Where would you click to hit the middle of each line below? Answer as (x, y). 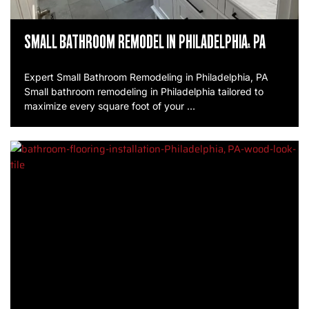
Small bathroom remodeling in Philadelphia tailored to (144, 92)
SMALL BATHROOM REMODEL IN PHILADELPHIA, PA (145, 44)
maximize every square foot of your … (110, 106)
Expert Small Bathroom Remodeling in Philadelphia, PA (146, 77)
